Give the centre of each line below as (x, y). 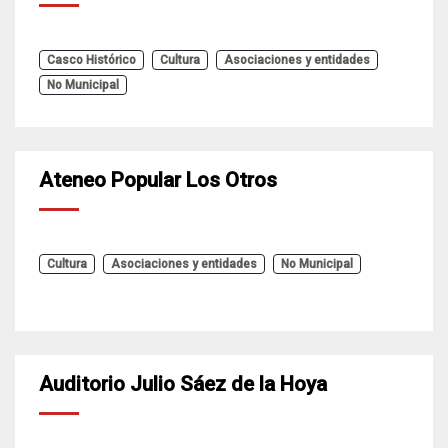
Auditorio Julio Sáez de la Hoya (183, 384)
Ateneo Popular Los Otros (158, 180)
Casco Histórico (91, 60)
